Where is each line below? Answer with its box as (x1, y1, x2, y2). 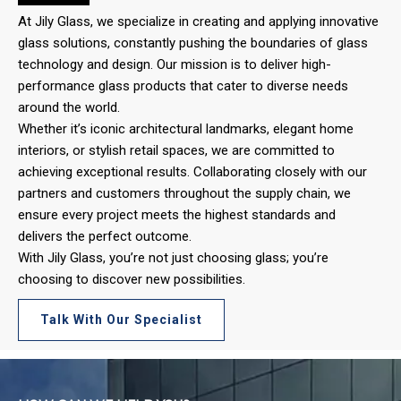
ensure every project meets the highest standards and (18, 207, 336, 224)
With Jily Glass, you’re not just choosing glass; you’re (18, 250, 328, 267)
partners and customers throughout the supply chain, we (18, 185, 351, 202)
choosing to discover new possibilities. (18, 271, 245, 288)
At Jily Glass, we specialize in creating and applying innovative (18, 13, 379, 30)
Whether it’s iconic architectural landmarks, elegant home (18, 121, 354, 138)
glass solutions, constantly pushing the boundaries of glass (18, 35, 368, 52)
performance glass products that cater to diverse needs (18, 78, 348, 95)
